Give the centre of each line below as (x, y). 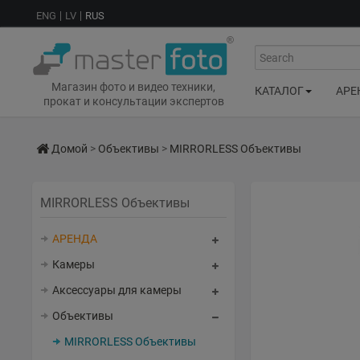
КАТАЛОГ (279, 90)
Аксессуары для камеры (117, 290)
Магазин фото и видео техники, (133, 87)
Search (272, 52)
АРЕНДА (75, 239)
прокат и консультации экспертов (133, 102)
